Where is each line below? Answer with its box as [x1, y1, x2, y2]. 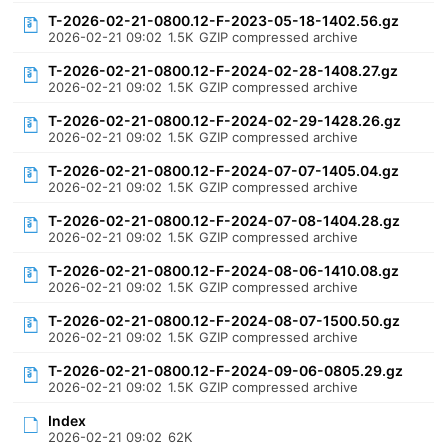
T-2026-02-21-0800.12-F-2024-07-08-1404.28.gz [48, 212, 401, 229]
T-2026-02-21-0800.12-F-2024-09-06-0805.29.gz [48, 362, 404, 379]
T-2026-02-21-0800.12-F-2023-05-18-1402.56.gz [48, 12, 400, 29]
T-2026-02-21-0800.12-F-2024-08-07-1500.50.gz [48, 312, 401, 329]
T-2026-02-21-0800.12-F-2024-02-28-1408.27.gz [48, 62, 399, 79]
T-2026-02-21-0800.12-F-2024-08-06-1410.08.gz [48, 262, 400, 279]
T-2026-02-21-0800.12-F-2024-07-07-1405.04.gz [48, 162, 400, 179]
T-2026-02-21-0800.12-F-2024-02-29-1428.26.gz [48, 112, 402, 129]
